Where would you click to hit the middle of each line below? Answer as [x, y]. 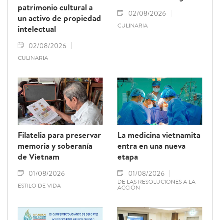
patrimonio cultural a [55, 7]
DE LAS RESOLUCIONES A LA [156, 182]
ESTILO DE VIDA [39, 186]
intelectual [37, 28]
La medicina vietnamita [159, 135]
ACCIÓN [129, 188]
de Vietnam [39, 157]
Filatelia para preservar [59, 135]
